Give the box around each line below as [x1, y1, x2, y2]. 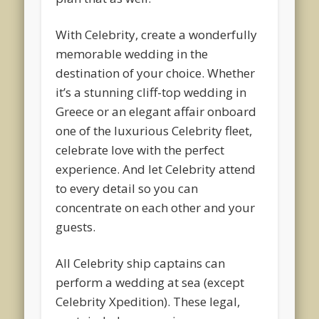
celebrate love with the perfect [56, 141, 225, 158]
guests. [56, 218, 96, 235]
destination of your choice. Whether [56, 64, 256, 81]
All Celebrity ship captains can [56, 254, 226, 271]
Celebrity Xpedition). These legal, [56, 293, 241, 310]
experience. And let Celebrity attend [56, 160, 256, 177]
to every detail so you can [56, 179, 199, 197]
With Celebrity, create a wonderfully [56, 26, 258, 43]
